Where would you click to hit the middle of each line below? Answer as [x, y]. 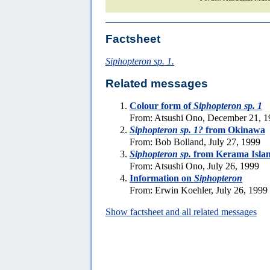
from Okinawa [234, 130]
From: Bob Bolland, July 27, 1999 [195, 142]
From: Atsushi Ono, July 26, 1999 [194, 166]
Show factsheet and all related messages [181, 212]
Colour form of [162, 105]
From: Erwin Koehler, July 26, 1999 [199, 190]
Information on [162, 178]
